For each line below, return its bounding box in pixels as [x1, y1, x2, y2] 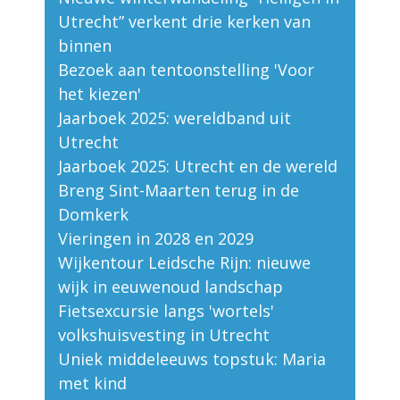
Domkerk [58, 204, 129, 226]
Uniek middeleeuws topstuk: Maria [58, 348, 326, 371]
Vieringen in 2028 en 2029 [58, 228, 254, 250]
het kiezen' [58, 83, 141, 105]
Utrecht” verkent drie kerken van [58, 11, 311, 33]
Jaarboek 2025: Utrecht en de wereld [58, 155, 337, 178]
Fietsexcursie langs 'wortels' [58, 300, 274, 322]
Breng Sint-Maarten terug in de [58, 179, 299, 202]
